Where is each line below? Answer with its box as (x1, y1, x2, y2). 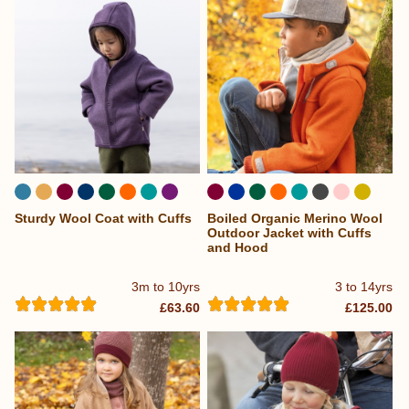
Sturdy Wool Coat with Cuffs (15, 210, 192, 225)
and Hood (207, 239, 269, 255)
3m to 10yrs (131, 279, 201, 295)
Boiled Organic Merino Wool (207, 210, 383, 225)
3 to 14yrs (335, 279, 393, 295)
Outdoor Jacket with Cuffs (207, 225, 372, 240)
